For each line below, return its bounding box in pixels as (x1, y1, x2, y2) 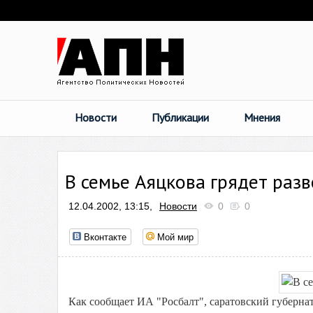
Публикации (152, 110, 209, 124)
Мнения (244, 110, 280, 124)
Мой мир (157, 230, 194, 243)
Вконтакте (84, 230, 126, 243)
